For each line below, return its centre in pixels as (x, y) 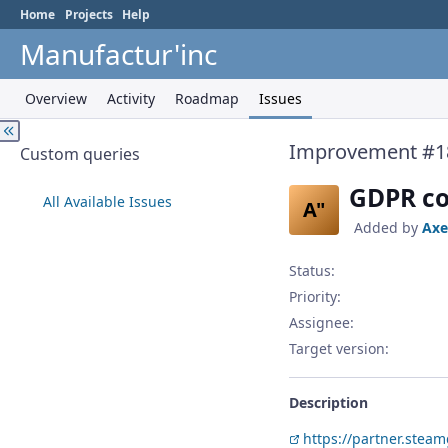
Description (328, 403)
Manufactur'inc (118, 54)
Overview (56, 98)
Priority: (315, 297)
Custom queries (80, 154)
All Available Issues (107, 201)
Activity (131, 98)
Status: (312, 271)
